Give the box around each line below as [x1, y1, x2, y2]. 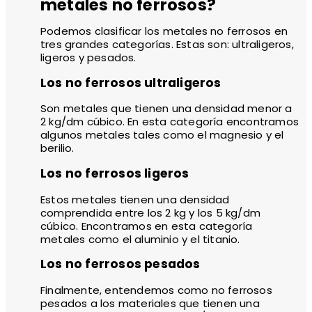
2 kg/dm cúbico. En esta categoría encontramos [40, 114, 299, 130]
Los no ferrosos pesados [40, 256, 201, 273]
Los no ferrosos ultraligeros [40, 74, 221, 91]
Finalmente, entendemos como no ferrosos [40, 282, 272, 297]
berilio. [40, 141, 75, 156]
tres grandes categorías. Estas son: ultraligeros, [40, 37, 294, 52]
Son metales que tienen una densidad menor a [40, 101, 292, 116]
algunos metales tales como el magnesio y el [40, 127, 284, 143]
